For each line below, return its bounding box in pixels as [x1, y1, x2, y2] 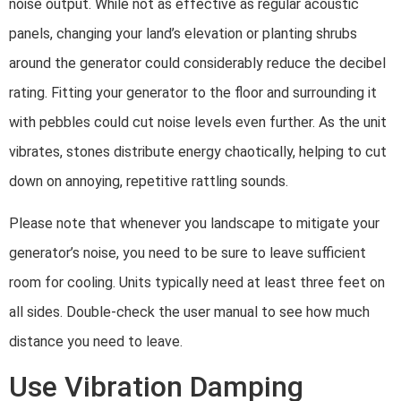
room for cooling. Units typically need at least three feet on [9, 274, 385, 292]
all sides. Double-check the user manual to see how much [9, 303, 370, 321]
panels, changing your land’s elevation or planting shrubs [9, 24, 357, 42]
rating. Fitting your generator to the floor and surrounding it [9, 83, 377, 101]
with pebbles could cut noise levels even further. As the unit [9, 113, 387, 131]
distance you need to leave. [9, 333, 186, 351]
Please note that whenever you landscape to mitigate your [9, 215, 380, 233]
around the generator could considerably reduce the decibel [9, 54, 386, 72]
